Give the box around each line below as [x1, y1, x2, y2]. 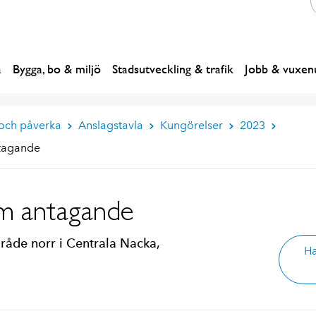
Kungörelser [159, 119, 223, 132]
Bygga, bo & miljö [13, 61, 101, 76]
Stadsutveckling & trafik [112, 61, 233, 76]
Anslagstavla [78, 119, 143, 132]
